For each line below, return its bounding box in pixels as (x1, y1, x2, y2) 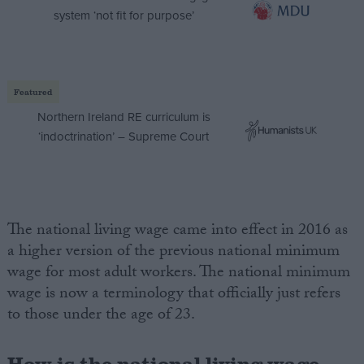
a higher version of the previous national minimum (6, 238, 340, 266)
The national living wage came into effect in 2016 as (6, 217, 348, 245)
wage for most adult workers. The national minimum (6, 259, 350, 288)
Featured (13, 85, 53, 97)
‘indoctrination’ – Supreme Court (38, 127, 210, 145)
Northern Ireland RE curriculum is (37, 107, 210, 125)
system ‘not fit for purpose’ (53, 6, 194, 24)
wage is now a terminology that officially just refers (6, 280, 340, 309)
